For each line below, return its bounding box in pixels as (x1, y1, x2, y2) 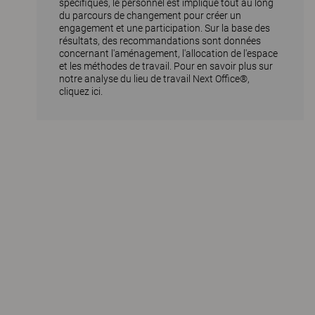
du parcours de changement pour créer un (58, 10, 241, 22)
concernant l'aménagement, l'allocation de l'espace (58, 48, 278, 60)
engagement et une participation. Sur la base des (58, 22, 270, 34)
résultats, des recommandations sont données (58, 35, 261, 47)
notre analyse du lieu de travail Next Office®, (58, 73, 250, 85)
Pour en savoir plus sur (173, 60, 273, 72)
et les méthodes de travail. (58, 60, 174, 72)
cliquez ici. (58, 86, 103, 98)
